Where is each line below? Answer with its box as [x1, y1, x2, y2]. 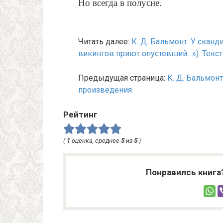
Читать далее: [78, 37, 131, 47]
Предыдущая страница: [78, 73, 167, 83]
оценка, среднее [70, 137, 121, 145]
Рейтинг [63, 110, 98, 120]
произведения [78, 85, 132, 95]
